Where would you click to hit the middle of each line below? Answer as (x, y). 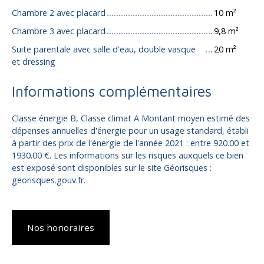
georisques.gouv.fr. (49, 180)
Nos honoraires (61, 227)
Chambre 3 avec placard (59, 31)
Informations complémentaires (112, 91)
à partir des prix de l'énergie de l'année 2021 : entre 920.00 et (131, 143)
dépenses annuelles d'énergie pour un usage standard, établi (130, 130)
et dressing (34, 61)
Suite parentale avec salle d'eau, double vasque (104, 49)
